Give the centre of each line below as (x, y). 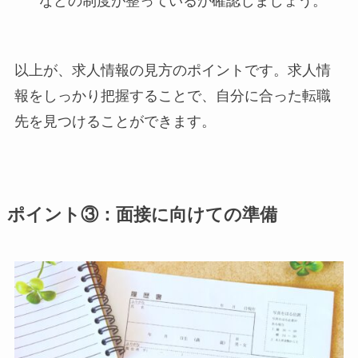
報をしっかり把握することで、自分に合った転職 (172, 95)
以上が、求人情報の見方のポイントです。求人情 (172, 70)
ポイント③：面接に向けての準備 (142, 215)
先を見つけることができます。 (115, 121)
